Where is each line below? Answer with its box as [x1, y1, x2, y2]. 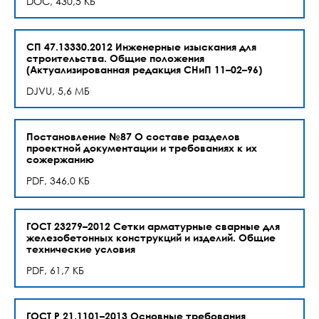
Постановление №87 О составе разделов [26, 130, 240, 142]
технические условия [26, 243, 135, 255]
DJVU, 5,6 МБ [26, 85, 90, 97]
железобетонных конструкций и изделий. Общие [26, 231, 276, 244]
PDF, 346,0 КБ [26, 174, 90, 187]
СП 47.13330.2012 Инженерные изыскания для [26, 41, 256, 53]
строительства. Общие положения [26, 52, 204, 64]
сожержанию [26, 153, 94, 165]
